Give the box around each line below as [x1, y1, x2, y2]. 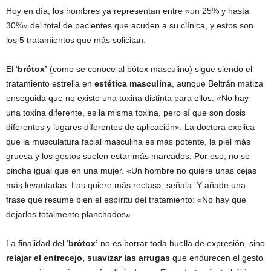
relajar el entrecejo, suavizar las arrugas [6, 253, 170, 263]
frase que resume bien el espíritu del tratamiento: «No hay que [6, 195, 246, 204]
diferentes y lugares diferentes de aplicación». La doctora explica [6, 122, 255, 132]
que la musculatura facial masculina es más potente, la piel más [6, 137, 250, 146]
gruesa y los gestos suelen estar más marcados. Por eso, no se [6, 151, 250, 161]
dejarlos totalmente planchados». [6, 209, 133, 219]
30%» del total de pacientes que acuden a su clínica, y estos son [6, 21, 253, 30]
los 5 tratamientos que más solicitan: [6, 35, 146, 45]
